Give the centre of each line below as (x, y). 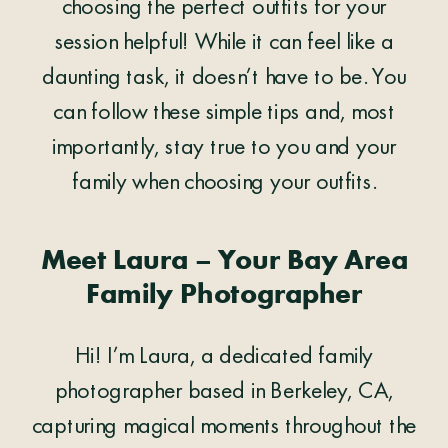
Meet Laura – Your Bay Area (224, 262)
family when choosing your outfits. (224, 184)
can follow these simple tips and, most (224, 114)
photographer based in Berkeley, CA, (224, 393)
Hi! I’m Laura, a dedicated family (224, 358)
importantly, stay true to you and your (224, 149)
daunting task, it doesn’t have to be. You (224, 79)
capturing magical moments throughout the (224, 428)
